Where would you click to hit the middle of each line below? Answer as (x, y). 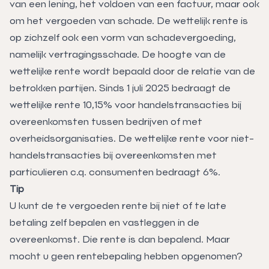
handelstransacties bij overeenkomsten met (113, 155)
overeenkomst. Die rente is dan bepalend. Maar (120, 239)
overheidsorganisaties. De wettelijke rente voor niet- (132, 138)
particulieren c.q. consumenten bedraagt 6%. (115, 172)
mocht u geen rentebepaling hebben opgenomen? (126, 256)
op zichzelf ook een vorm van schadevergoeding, (123, 37)
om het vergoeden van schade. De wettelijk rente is (129, 20)
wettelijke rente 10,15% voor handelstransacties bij (125, 104)
